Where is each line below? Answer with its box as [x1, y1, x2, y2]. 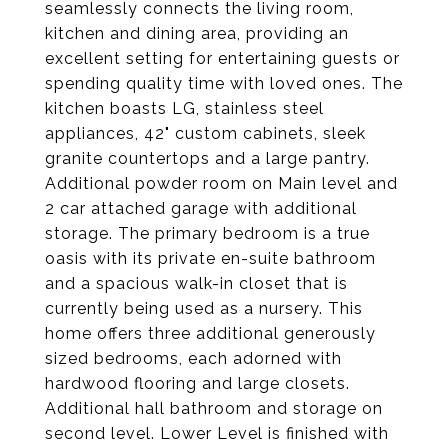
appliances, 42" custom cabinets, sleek [45, 124, 366, 143]
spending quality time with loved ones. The [45, 74, 403, 93]
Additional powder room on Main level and [45, 174, 398, 193]
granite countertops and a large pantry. [45, 149, 370, 168]
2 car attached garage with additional [45, 199, 357, 218]
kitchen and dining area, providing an [45, 24, 349, 43]
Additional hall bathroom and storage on [45, 399, 383, 418]
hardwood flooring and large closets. [45, 374, 350, 393]
